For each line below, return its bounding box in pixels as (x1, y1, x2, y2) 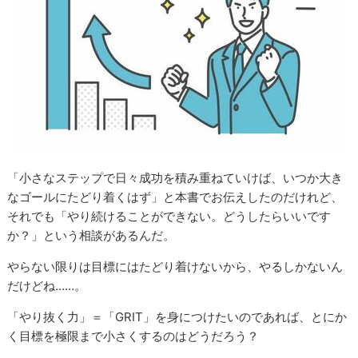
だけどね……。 (7, 277, 87, 293)
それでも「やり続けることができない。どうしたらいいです (7, 208, 332, 224)
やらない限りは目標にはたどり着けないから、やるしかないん (7, 258, 344, 274)
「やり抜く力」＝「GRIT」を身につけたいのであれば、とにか (7, 308, 348, 324)
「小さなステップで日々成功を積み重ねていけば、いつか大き (7, 169, 344, 185)
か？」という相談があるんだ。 (7, 227, 176, 243)
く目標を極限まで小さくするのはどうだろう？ (7, 328, 260, 344)
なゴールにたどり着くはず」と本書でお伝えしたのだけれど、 (7, 189, 344, 205)
